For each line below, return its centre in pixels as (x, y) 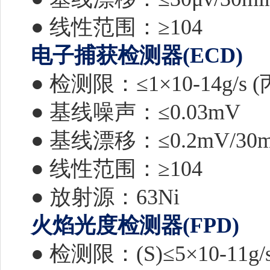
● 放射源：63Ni (108, 197)
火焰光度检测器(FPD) (138, 225)
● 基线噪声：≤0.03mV (138, 112)
